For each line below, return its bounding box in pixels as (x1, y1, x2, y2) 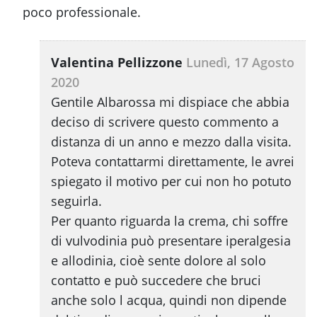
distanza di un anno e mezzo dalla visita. (51, 133, 292, 151)
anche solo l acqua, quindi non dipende (51, 292, 287, 309)
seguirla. (51, 192, 102, 210)
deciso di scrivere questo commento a (51, 113, 279, 131)
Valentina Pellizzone (51, 54, 183, 71)
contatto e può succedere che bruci (51, 272, 261, 289)
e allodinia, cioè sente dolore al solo (51, 252, 266, 270)
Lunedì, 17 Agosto (186, 54, 294, 71)
